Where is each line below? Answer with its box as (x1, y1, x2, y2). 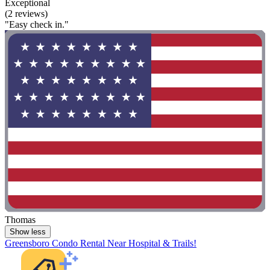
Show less (10, 227, 46, 237)
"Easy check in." (5, 19, 69, 30)
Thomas (5, 215, 36, 225)
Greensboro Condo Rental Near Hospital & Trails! (5, 238, 196, 249)
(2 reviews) (5, 8, 48, 19)
